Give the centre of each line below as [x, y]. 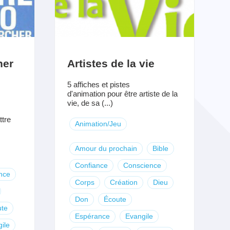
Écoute [115, 199]
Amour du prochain [106, 148]
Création [123, 182]
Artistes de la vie [111, 63]
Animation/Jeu [98, 123]
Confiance [91, 165]
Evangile [139, 216]
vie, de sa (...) [90, 103]
